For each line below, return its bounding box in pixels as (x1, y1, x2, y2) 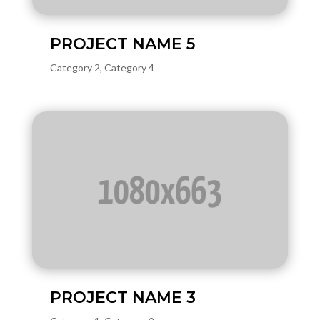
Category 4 (104, 61, 154, 74)
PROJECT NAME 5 (49, 34, 195, 54)
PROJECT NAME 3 (49, 287, 196, 307)
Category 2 (49, 61, 100, 74)
